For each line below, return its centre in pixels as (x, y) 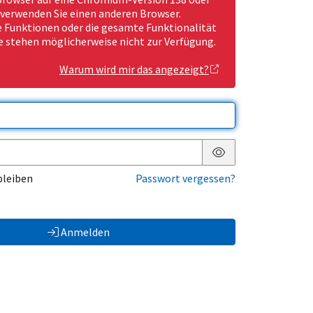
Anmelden (85, 232)
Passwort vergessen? (185, 179)
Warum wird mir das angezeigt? (134, 70)
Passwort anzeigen (263, 163)
